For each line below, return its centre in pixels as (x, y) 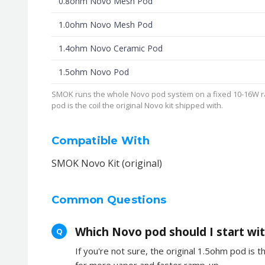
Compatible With (101, 140)
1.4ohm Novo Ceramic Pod (111, 48)
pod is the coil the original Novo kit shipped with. (137, 105)
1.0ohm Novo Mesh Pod (106, 24)
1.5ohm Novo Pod (94, 72)
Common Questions (109, 200)
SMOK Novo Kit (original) (107, 163)
